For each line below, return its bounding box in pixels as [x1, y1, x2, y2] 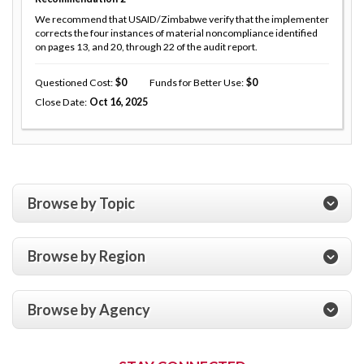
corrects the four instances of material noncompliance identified [35, 27, 318, 40]
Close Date [35, 96, 84, 109]
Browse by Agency [28, 300, 150, 318]
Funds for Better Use [149, 76, 241, 89]
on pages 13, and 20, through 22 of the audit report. [35, 41, 258, 54]
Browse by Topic [28, 193, 135, 212]
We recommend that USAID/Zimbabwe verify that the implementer [35, 13, 329, 26]
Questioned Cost [35, 76, 110, 89]
